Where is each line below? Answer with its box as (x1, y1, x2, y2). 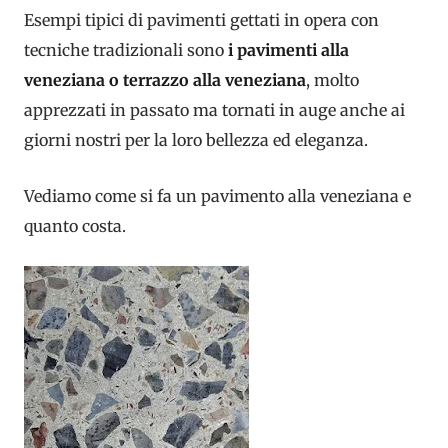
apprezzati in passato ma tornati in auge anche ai (24, 100, 405, 120)
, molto (306, 70, 359, 90)
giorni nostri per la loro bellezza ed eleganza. (24, 130, 368, 150)
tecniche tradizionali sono (24, 40, 228, 60)
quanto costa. (24, 215, 126, 236)
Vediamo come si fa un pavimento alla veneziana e (24, 185, 411, 206)
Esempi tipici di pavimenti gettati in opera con (24, 10, 379, 30)
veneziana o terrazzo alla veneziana (24, 70, 306, 90)
